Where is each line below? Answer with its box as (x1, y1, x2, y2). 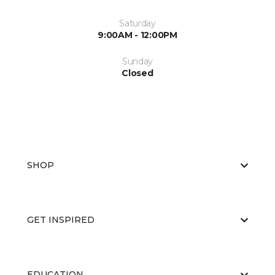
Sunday (122, 56, 153, 67)
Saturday (119, 18, 156, 29)
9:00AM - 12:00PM (98, 29, 177, 41)
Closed (122, 68, 153, 79)
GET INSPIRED (27, 214, 95, 225)
